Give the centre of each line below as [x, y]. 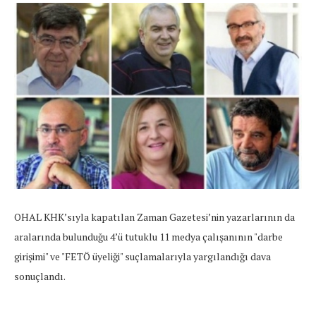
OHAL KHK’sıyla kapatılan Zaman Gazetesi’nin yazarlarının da [154, 217]
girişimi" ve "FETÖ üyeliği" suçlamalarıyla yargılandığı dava [142, 257]
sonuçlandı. [40, 276]
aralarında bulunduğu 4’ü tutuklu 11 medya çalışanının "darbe [148, 237]
